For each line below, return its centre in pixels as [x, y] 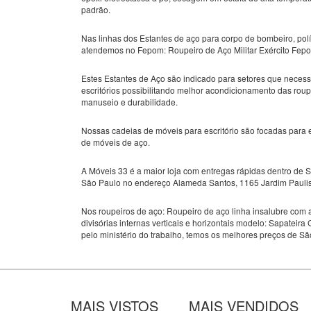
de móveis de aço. [116, 142]
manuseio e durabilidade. [129, 101]
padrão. [96, 9]
